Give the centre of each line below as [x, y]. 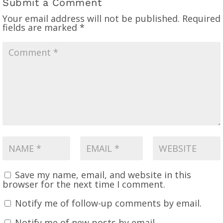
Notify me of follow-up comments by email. [108, 203]
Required [201, 18]
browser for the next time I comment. [84, 184]
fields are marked [41, 27]
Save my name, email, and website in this [103, 174]
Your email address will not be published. [91, 18]
